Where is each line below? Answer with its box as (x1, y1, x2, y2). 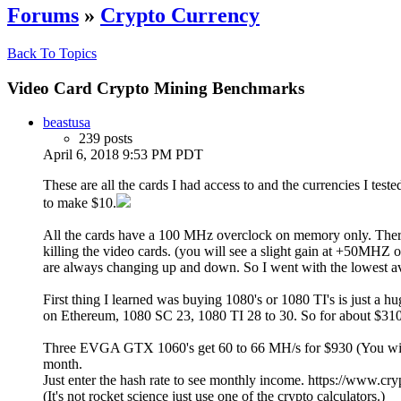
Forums (7, 3, 79, 27)
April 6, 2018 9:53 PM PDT (43, 147, 203, 163)
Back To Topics (7, 45, 97, 61)
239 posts (79, 131, 132, 147)
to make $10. (43, 195, 116, 211)
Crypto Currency (100, 3, 260, 27)
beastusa (43, 115, 90, 131)
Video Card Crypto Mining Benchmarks (7, 78, 304, 98)
